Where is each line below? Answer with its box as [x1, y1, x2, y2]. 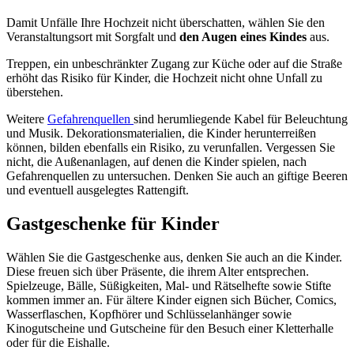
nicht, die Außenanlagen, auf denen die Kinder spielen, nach [6, 155, 307, 169]
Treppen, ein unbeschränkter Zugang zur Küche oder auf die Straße [6, 57, 342, 71]
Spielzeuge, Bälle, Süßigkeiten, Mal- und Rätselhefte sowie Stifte [6, 279, 331, 293]
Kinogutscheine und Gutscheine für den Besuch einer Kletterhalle [6, 322, 333, 336]
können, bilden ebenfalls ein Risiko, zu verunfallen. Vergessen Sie [6, 141, 335, 155]
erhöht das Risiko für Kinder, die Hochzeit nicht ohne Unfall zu [6, 71, 322, 85]
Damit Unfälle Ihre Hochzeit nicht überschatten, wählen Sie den [6, 16, 325, 30]
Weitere [6, 112, 47, 126]
